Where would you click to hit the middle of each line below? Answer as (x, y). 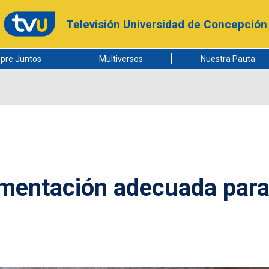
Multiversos (121, 59)
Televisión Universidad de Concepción (166, 24)
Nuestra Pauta (228, 59)
